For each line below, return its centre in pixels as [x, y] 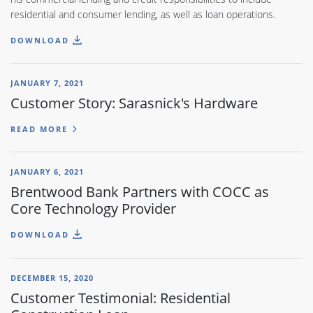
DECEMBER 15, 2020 [52, 277]
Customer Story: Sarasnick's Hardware [134, 103]
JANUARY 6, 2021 [47, 172]
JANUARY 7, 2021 [47, 83]
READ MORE [39, 129]
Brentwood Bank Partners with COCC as [140, 192]
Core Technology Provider [93, 209]
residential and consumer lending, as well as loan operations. [143, 14]
